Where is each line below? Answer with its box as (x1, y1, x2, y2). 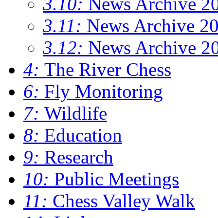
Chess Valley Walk (53, 190, 195, 211)
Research (44, 146, 113, 167)
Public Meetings (54, 168, 179, 189)
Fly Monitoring (44, 80, 163, 102)
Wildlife (44, 102, 107, 124)
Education (44, 124, 122, 145)
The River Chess (44, 58, 171, 80)
